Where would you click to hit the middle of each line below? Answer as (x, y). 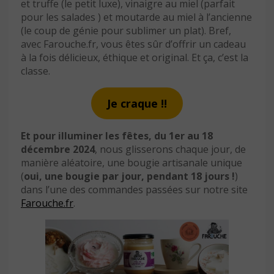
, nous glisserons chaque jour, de (170, 149)
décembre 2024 (58, 149)
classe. (35, 71)
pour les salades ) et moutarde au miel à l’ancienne (136, 17)
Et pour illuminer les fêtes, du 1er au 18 (117, 135)
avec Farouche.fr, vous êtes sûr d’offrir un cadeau (133, 44)
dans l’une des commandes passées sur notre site (134, 189)
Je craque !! (137, 103)
